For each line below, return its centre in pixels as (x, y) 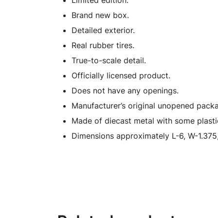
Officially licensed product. (121, 75)
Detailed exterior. (103, 30)
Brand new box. (100, 15)
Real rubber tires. (103, 45)
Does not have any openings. (125, 91)
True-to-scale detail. (109, 60)
